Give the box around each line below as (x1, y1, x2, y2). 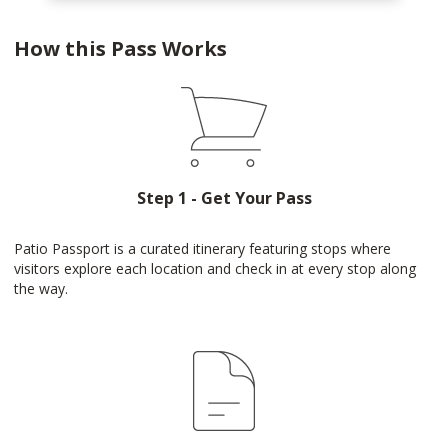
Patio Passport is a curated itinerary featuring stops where (14, 239, 391, 258)
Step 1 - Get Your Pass (136, 187, 312, 209)
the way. (14, 279, 68, 298)
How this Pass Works (14, 35, 227, 62)
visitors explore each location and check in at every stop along (14, 259, 416, 278)
